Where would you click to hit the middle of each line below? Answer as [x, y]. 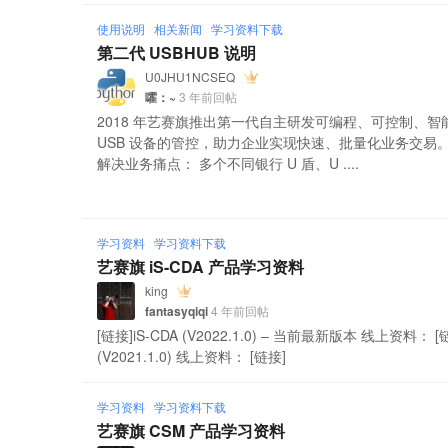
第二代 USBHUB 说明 [177, 52]
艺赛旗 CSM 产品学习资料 [191, 430]
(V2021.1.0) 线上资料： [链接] [192, 356]
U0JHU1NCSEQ [190, 76]
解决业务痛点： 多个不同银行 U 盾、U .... [228, 163]
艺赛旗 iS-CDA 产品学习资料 [201, 266]
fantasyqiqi [177, 310]
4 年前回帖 [239, 310]
